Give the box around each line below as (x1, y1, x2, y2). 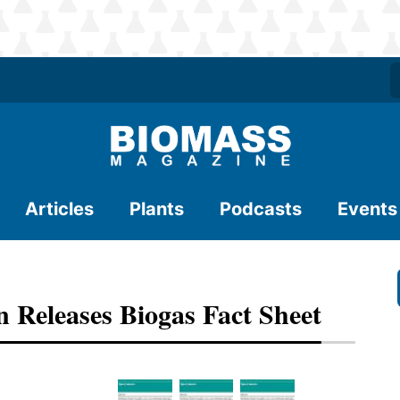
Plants (129, 198, 184, 220)
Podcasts (220, 198, 302, 220)
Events (337, 198, 397, 220)
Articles (25, 198, 94, 220)
